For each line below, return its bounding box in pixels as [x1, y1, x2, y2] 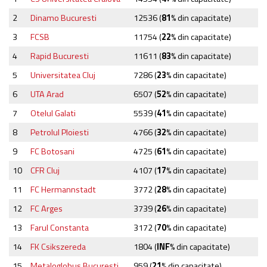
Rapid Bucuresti [30, 49, 89, 63]
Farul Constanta [30, 221, 89, 234]
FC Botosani [30, 144, 75, 158]
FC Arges [30, 201, 63, 215]
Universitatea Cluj [30, 68, 96, 82]
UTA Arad [30, 87, 64, 101]
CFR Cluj [30, 163, 60, 177]
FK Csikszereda [30, 240, 86, 253]
